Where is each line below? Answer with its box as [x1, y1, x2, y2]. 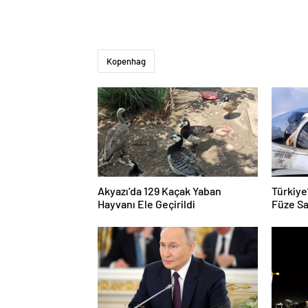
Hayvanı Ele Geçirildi [98, 197, 195, 211]
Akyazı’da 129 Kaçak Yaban [98, 184, 221, 198]
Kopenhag [107, 56, 146, 67]
